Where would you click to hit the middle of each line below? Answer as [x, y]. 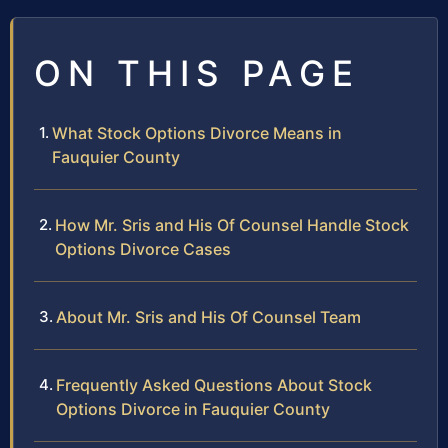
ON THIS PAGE [197, 72]
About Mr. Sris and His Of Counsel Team [208, 316]
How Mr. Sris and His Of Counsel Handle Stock [232, 224]
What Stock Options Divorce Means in [197, 132]
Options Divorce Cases [143, 248]
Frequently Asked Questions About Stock [214, 384]
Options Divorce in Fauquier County [193, 408]
